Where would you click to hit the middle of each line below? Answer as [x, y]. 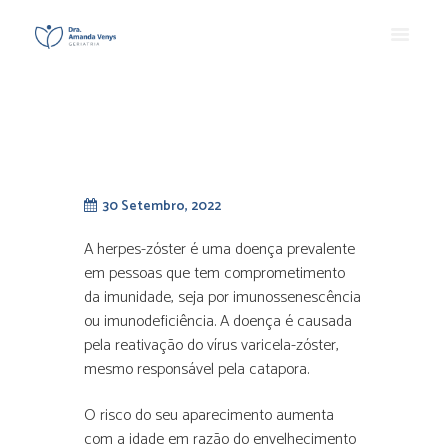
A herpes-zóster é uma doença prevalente [219, 250]
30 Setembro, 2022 [161, 205]
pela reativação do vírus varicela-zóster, [211, 346]
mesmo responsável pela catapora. [196, 370]
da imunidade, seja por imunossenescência [222, 298]
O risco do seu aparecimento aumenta [209, 415]
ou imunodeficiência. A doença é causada [218, 322]
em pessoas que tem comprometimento [214, 274]
